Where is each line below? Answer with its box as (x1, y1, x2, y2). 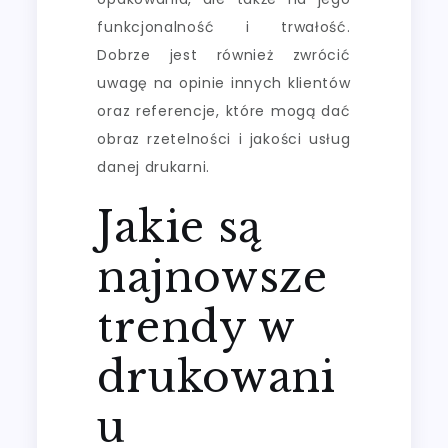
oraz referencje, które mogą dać (97, 100, 351, 121)
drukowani (97, 350, 336, 403)
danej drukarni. (97, 156, 210, 177)
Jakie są (97, 200, 263, 253)
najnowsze (97, 250, 328, 303)
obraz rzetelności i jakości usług (97, 128, 351, 149)
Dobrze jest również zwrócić (97, 44, 351, 65)
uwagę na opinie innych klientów (97, 72, 351, 93)
